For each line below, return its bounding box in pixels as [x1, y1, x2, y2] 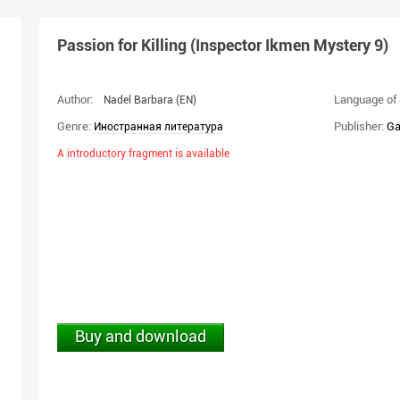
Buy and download [75, 327, 206, 346]
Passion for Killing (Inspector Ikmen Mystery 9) [57, 36, 388, 54]
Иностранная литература [94, 121, 223, 133]
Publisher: [334, 120, 384, 133]
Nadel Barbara [104, 94, 173, 106]
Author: [57, 93, 93, 106]
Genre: [57, 120, 91, 133]
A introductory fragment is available [57, 147, 229, 160]
